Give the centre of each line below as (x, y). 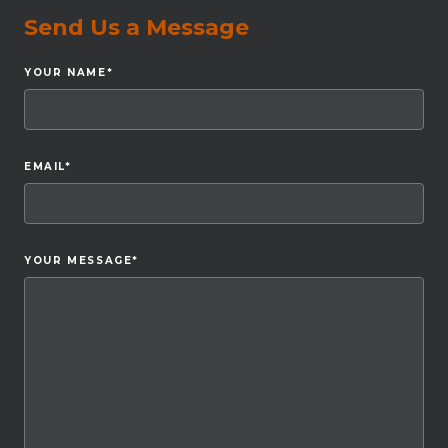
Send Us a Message (136, 27)
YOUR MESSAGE (78, 260)
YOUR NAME (65, 72)
